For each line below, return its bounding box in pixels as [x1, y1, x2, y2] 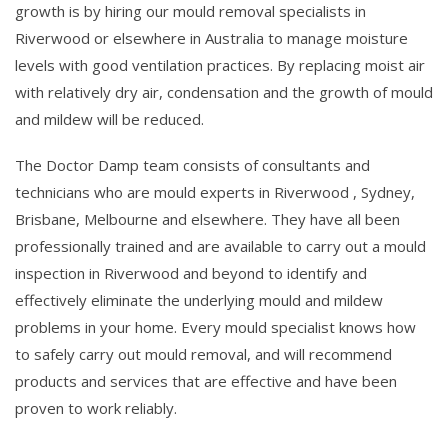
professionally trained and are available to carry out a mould [15, 236, 426, 257]
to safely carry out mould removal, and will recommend [15, 344, 392, 365]
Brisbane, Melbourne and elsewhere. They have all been [15, 209, 400, 230]
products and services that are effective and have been [15, 371, 397, 392]
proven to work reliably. [15, 398, 177, 419]
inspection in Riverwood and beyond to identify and [15, 263, 367, 284]
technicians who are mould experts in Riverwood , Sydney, [15, 182, 415, 203]
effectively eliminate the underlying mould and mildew [15, 290, 383, 311]
